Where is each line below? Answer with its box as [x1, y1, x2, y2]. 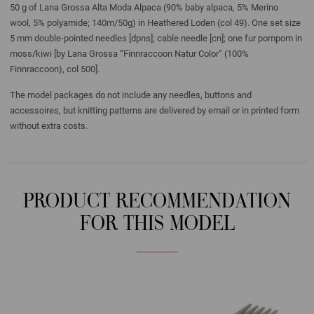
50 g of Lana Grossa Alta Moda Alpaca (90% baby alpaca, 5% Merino [10, 1, 278, 13]
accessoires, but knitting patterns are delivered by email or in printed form [10, 104, 299, 116]
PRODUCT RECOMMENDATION [23, 192, 291, 213]
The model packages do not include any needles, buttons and [10, 89, 252, 100]
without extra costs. [10, 120, 88, 131]
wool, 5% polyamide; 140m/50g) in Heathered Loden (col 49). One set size [10, 17, 301, 28]
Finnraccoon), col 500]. [10, 63, 100, 74]
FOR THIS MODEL [79, 214, 235, 235]
